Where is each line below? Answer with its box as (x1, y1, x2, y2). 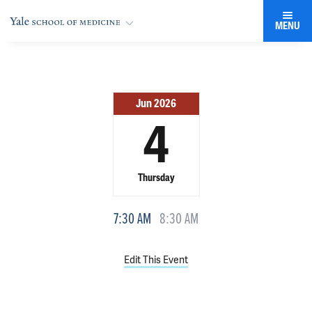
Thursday (137, 172, 175, 184)
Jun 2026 (136, 97, 176, 111)
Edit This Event (124, 253, 188, 266)
